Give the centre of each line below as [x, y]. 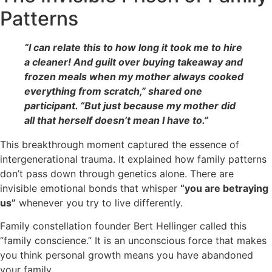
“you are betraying [224, 188]
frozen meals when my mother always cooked [134, 76]
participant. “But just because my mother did [130, 105]
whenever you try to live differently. [99, 202]
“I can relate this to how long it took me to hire [133, 47]
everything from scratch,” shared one [113, 91]
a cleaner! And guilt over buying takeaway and [134, 62]
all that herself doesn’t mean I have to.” [116, 120]
